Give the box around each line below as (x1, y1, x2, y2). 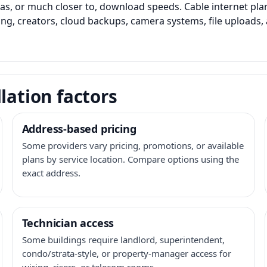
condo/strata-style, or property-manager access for (21, 247, 231, 259)
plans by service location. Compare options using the (21, 153, 239, 165)
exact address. (21, 167, 80, 179)
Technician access (21, 216, 114, 230)
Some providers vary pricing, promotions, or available (21, 139, 244, 151)
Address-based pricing (21, 122, 136, 136)
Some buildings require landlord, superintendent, (21, 234, 225, 246)
